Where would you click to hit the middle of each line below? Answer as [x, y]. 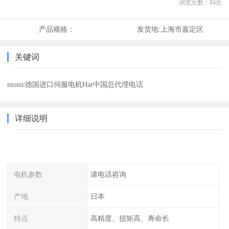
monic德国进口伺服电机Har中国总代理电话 [75, 85]
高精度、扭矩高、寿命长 [130, 218]
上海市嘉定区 [182, 29]
